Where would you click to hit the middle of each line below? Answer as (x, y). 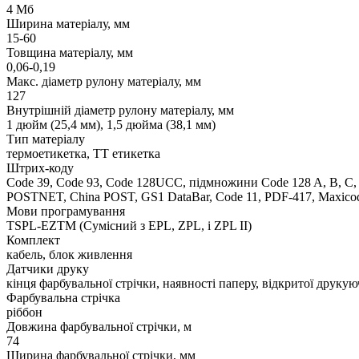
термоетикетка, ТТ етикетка (83, 153)
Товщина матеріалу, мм (70, 52)
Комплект (33, 240)
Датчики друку (48, 268)
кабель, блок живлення (69, 254)
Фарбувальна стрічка (63, 297)
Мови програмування (66, 211)
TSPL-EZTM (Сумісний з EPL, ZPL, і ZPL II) (129, 225)
